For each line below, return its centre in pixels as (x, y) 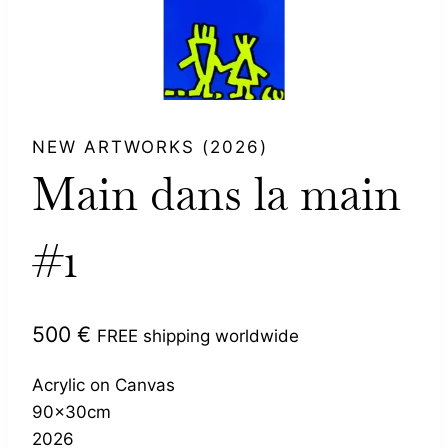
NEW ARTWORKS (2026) (150, 147)
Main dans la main (216, 194)
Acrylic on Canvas (103, 384)
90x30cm (71, 411)
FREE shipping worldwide (198, 335)
